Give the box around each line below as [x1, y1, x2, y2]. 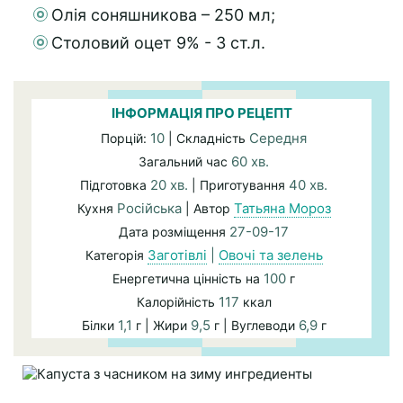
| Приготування [192, 177, 289, 193]
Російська [116, 200, 182, 217]
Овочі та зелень [218, 246, 323, 264]
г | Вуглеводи [210, 318, 299, 333]
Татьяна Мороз [233, 200, 331, 217]
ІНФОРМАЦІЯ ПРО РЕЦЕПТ [111, 104, 292, 121]
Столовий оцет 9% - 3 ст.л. [51, 33, 265, 52]
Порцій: [101, 130, 150, 146]
